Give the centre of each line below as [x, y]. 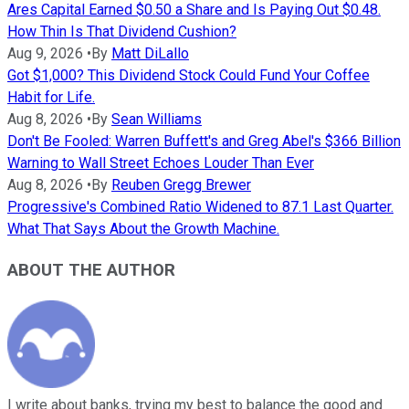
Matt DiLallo [150, 54]
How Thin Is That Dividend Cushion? [122, 32]
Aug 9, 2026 [45, 54]
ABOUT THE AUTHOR [91, 271]
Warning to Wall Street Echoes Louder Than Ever [161, 163]
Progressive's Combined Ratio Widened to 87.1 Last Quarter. [200, 207]
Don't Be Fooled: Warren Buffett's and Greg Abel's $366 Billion [204, 142]
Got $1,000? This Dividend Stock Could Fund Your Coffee [189, 76]
